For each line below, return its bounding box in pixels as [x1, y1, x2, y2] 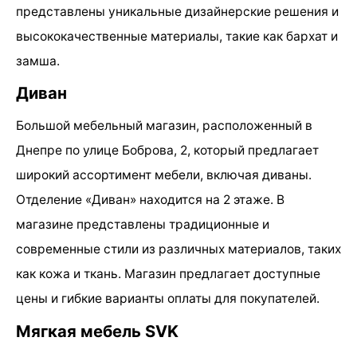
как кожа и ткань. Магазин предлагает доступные [16, 266, 320, 282]
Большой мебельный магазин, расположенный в [16, 118, 312, 134]
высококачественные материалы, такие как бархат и [16, 29, 338, 45]
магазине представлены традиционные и [16, 217, 269, 233]
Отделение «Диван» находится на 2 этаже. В [16, 192, 284, 208]
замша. [16, 53, 60, 69]
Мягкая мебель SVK [16, 320, 178, 341]
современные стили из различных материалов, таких [16, 241, 341, 257]
